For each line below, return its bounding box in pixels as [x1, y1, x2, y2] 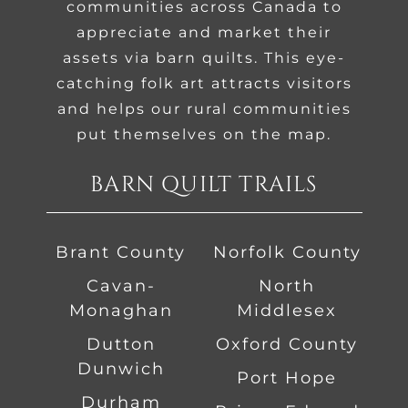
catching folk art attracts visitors [56, 75, 352, 92]
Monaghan [68, 301, 173, 321]
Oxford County [216, 334, 359, 354]
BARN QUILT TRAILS [90, 170, 318, 199]
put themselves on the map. [76, 126, 331, 143]
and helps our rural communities [56, 100, 352, 117]
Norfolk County [212, 242, 362, 262]
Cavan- [86, 276, 156, 296]
